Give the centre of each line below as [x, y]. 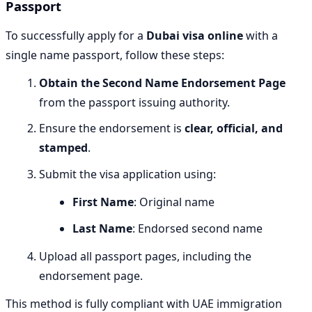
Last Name [102, 228]
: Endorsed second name [197, 228]
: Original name [174, 202]
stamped [63, 148]
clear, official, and [234, 128]
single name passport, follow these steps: [115, 55]
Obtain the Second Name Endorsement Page [162, 83]
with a [260, 35]
